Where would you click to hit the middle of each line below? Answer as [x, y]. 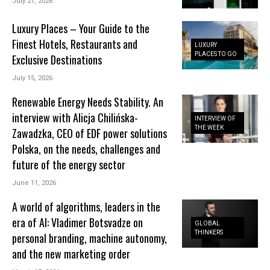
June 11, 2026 [34, 183]
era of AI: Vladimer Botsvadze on [78, 222]
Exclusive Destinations [57, 59]
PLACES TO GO [216, 54]
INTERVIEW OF [215, 119]
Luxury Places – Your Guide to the [81, 28]
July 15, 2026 [33, 78]
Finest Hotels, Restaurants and [75, 44]
